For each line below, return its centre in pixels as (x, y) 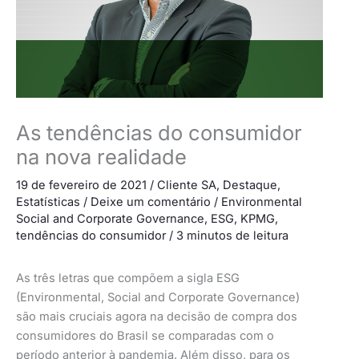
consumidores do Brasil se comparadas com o (145, 335)
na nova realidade (101, 157)
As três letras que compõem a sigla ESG (128, 278)
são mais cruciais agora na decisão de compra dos (157, 316)
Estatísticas (48, 202)
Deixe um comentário (151, 202)
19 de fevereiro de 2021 (83, 186)
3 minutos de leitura (232, 236)
